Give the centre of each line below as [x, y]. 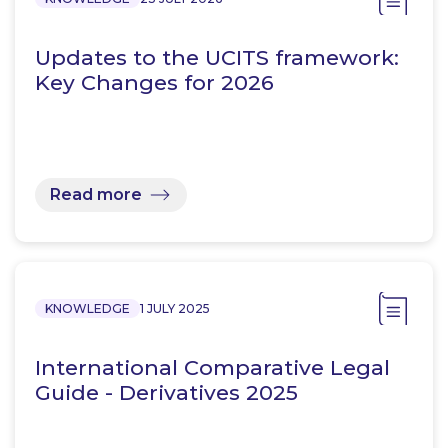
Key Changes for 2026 [154, 83]
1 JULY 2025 [175, 308]
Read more [96, 195]
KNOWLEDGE [87, 308]
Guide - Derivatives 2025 [166, 393]
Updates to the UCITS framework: [217, 58]
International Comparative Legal [212, 368]
